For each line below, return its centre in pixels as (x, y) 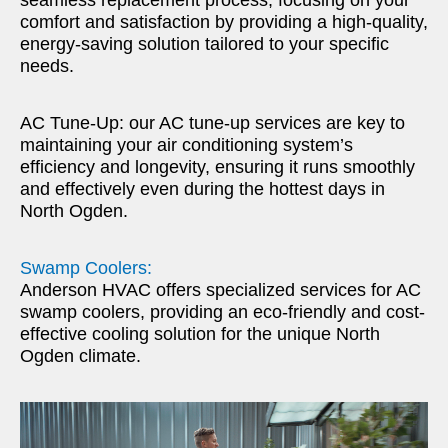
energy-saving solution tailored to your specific (204, 43)
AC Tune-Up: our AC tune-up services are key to (212, 122)
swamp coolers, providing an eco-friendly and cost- (222, 311)
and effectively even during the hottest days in (202, 188)
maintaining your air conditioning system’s (186, 144)
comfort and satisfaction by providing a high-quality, (224, 21)
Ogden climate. (80, 355)
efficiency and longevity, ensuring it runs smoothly (217, 166)
